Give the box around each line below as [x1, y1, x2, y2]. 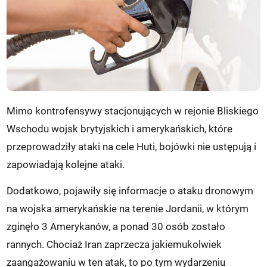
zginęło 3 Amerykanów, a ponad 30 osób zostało [7, 221, 226, 233]
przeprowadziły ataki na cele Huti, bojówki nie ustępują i [7, 141, 257, 153]
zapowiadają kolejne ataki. [7, 159, 125, 171]
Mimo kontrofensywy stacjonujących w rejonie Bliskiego [7, 105, 259, 117]
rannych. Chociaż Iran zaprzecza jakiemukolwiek [7, 238, 222, 251]
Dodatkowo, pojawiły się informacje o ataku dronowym [7, 185, 254, 197]
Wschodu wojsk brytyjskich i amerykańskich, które [7, 123, 233, 135]
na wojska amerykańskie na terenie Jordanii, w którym [7, 203, 249, 215]
